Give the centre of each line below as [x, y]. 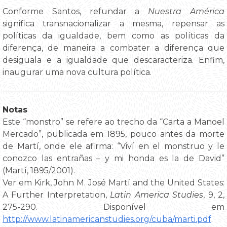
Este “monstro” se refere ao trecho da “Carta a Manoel [113, 122]
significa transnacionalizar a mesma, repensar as [113, 24]
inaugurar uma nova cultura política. [77, 72]
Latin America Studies [157, 195]
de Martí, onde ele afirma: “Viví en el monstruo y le [113, 146]
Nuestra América [186, 12]
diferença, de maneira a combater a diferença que [113, 48]
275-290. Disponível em [113, 207]
